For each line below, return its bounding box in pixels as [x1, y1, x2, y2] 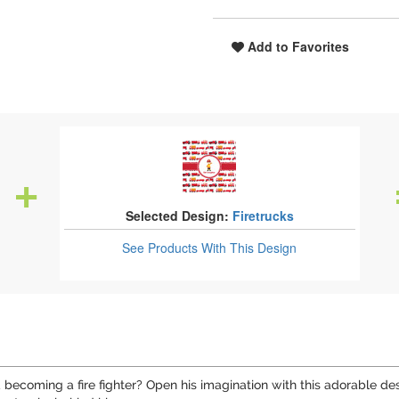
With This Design [201, 239, 297, 256]
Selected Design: [125, 207, 229, 224]
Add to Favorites [244, 37, 349, 55]
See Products [122, 239, 202, 256]
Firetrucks [232, 207, 294, 224]
